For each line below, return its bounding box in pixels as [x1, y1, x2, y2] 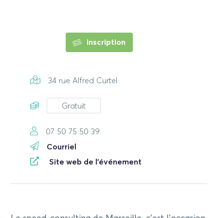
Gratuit [62, 102, 86, 110]
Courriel [47, 143, 77, 151]
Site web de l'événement [49, 158, 142, 166]
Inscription [84, 38, 126, 46]
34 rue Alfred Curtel [48, 76, 117, 85]
